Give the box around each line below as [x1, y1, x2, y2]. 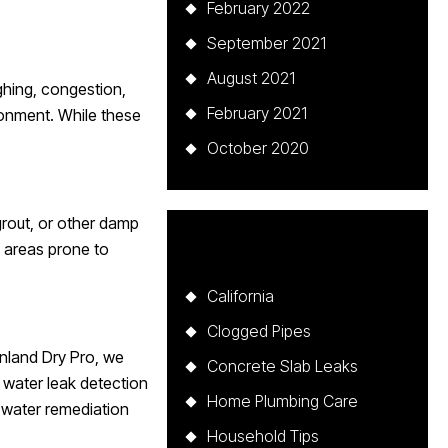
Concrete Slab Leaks [207, 356, 359, 377]
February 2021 [207, 103, 308, 124]
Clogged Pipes [207, 321, 312, 342]
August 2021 [207, 68, 296, 89]
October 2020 [207, 138, 310, 159]
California [207, 286, 275, 307]
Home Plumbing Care [207, 391, 359, 412]
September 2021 [207, 33, 327, 54]
